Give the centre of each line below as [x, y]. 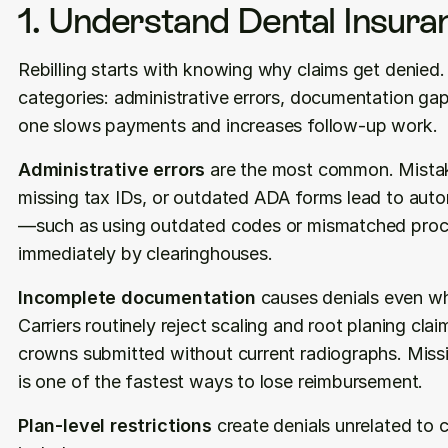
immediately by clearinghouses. [145, 253]
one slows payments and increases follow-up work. [228, 125]
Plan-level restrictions [115, 425]
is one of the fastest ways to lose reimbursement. [221, 381]
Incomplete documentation [137, 297]
